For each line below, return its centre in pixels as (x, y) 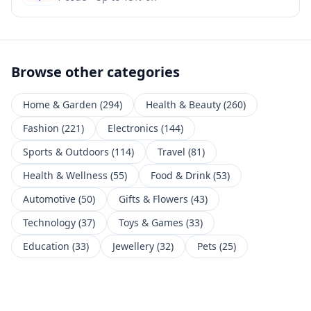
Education (46, 246)
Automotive (49, 199)
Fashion (41, 128)
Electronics (133, 128)
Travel (171, 152)
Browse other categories (95, 72)
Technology (49, 222)
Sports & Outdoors (66, 152)
